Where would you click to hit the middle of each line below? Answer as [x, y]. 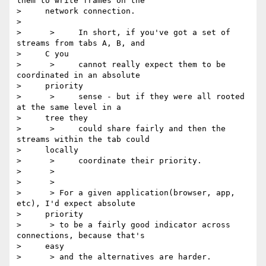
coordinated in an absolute [78, 75]
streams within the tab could [83, 140]
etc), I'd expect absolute [76, 204]
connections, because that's [81, 236]
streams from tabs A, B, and [81, 43]
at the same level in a [69, 107]
